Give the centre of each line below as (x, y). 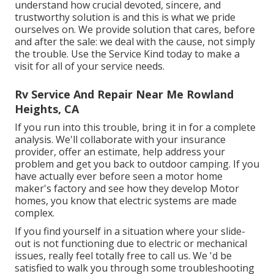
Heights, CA (47, 109)
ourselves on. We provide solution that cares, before (135, 30)
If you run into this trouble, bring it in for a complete (135, 128)
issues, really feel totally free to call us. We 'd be (123, 256)
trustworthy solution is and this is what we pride (125, 17)
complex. (35, 213)
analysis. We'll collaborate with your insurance (120, 140)
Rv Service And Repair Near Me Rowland (124, 94)
